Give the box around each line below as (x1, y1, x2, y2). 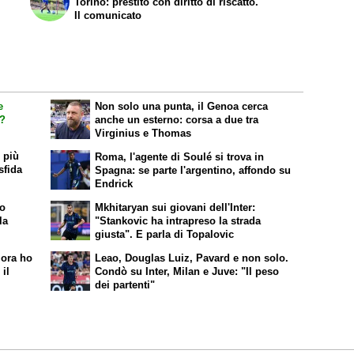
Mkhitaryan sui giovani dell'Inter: (95, 201, 256, 214)
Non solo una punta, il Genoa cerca (95, 100, 269, 113)
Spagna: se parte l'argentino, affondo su (95, 164, 292, 177)
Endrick (95, 178, 134, 190)
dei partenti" (95, 278, 156, 291)
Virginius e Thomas (95, 127, 192, 140)
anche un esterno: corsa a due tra (95, 114, 259, 126)
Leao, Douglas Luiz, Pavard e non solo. (95, 251, 289, 264)
